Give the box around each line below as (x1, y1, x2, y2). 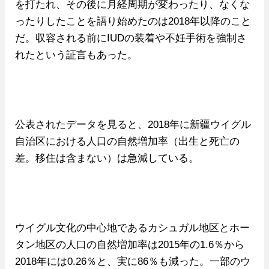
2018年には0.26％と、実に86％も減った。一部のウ (14, 256, 250, 267)
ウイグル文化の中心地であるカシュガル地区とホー (14, 222, 250, 234)
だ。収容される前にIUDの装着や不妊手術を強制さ (14, 32, 247, 44)
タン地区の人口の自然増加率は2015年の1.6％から (14, 239, 244, 250)
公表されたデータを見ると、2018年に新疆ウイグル (14, 119, 251, 130)
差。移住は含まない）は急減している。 (14, 153, 199, 164)
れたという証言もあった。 (14, 49, 138, 61)
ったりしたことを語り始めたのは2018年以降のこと (14, 16, 251, 27)
